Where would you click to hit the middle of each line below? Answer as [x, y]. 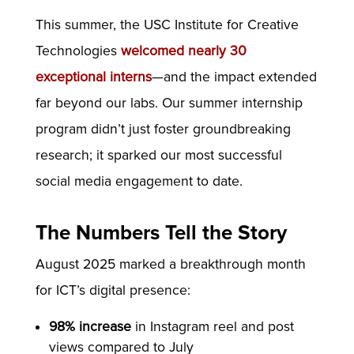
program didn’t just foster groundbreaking [163, 130]
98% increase [90, 327]
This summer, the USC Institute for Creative [167, 25]
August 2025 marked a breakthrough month [170, 264]
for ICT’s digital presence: [113, 290]
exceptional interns [93, 77]
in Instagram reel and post [213, 327]
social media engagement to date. [139, 182]
